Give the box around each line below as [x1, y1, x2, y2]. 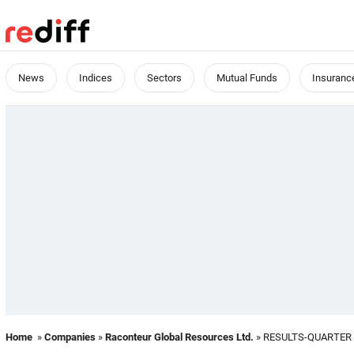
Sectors [147, 72, 182, 84]
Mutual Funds [217, 72, 277, 84]
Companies [44, 331, 96, 343]
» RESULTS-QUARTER [254, 331, 352, 343]
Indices [79, 72, 112, 84]
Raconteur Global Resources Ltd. [105, 331, 254, 343]
